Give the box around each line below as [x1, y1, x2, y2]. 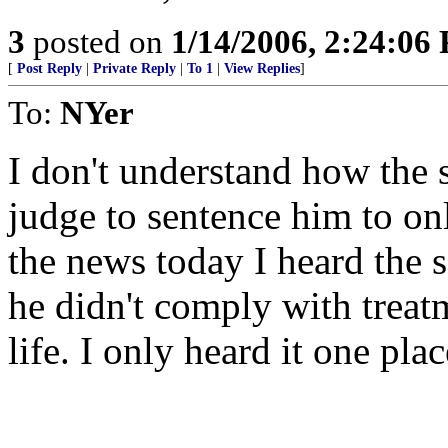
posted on [25, 23, 171, 60]
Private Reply [93, 61, 176, 76]
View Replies [224, 61, 300, 76]
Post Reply [17, 61, 82, 76]
